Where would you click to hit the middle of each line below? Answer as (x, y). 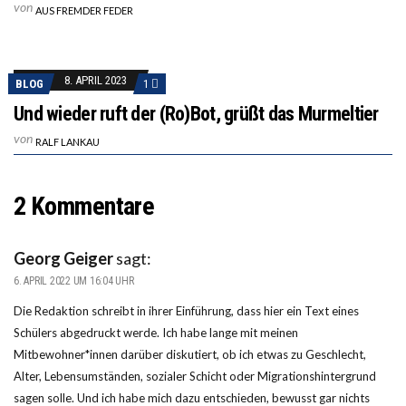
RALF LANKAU (68, 141)
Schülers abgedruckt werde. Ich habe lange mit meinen (156, 332)
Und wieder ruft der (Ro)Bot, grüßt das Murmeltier (196, 113)
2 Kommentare (84, 206)
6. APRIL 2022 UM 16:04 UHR (74, 280)
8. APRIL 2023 (96, 80)
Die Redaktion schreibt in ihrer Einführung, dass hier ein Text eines (186, 310)
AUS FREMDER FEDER (84, 10)
